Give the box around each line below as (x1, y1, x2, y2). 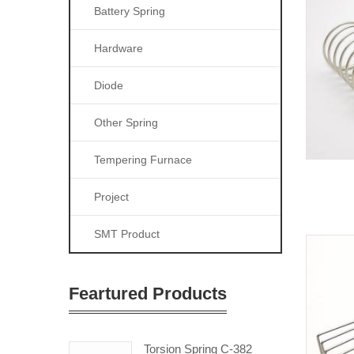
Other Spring (94, 116, 158, 129)
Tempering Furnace (94, 153, 192, 166)
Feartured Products (69, 284, 227, 303)
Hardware (94, 42, 143, 55)
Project (94, 190, 129, 203)
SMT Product (94, 228, 160, 240)
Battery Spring (94, 5, 165, 17)
